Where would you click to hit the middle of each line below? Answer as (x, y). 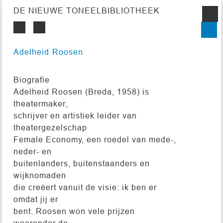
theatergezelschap (50, 127)
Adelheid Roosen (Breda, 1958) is (81, 91)
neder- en (32, 151)
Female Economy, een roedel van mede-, (95, 139)
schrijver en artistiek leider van (75, 115)
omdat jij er (36, 199)
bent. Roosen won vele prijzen (74, 211)
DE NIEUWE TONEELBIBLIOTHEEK (86, 11)
